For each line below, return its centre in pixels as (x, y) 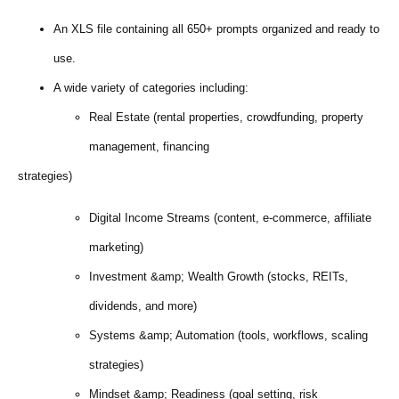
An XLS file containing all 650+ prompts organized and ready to (216, 29)
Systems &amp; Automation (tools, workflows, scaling (228, 336)
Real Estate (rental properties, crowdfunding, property (226, 117)
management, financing (149, 147)
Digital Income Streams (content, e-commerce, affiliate (230, 218)
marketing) (116, 248)
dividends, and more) (143, 306)
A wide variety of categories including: (151, 88)
